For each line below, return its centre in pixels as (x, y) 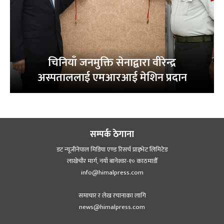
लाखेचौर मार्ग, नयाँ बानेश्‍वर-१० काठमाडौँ (112, 161)
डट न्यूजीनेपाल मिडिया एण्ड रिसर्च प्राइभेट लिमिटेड (112, 149)
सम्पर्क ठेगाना (112, 134)
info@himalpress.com (112, 172)
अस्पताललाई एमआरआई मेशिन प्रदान (112, 77)
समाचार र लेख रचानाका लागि (112, 195)
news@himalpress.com (112, 207)
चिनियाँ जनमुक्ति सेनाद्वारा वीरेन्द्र (112, 62)
